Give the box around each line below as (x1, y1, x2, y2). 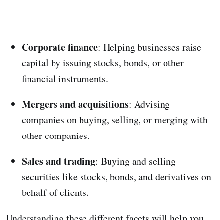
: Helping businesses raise (98, 40, 201, 54)
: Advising (129, 97, 170, 111)
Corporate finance (22, 40, 98, 55)
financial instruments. (22, 72, 108, 85)
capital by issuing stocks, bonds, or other (22, 56, 184, 70)
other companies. (22, 129, 90, 142)
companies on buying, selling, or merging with (22, 113, 208, 127)
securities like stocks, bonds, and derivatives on (22, 170, 211, 184)
